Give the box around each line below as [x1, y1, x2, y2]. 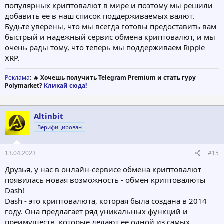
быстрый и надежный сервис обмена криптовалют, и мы [5, 32, 215, 42]
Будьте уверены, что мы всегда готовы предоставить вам [5, 21, 216, 32]
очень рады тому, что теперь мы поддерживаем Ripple [5, 42, 205, 53]
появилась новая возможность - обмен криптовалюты [5, 174, 206, 185]
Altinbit [34, 111, 63, 121]
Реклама [5, 73, 30, 82]
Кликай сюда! [44, 81, 87, 90]
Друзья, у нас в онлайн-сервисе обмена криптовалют [5, 164, 201, 174]
